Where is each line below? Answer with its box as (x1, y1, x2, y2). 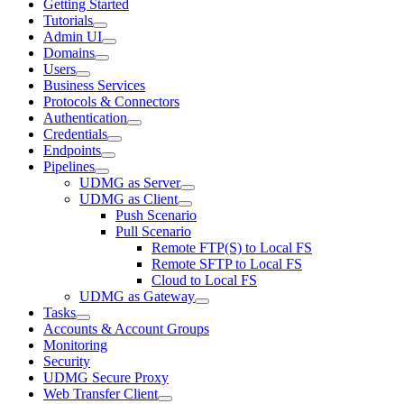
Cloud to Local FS (151, 271, 257, 288)
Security (43, 353, 90, 369)
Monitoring (43, 336, 107, 353)
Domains (43, 44, 95, 60)
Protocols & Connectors (43, 93, 179, 109)
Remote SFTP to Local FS (151, 255, 302, 271)
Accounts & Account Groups (43, 320, 209, 336)
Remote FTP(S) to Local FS (151, 239, 312, 255)
